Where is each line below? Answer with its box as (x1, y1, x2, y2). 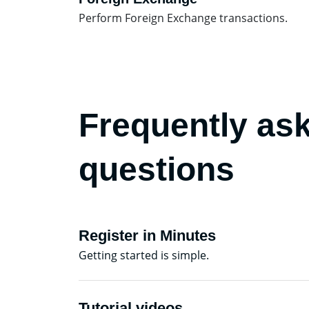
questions (79, 151, 235, 188)
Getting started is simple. (79, 248, 209, 263)
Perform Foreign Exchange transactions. (79, 10, 288, 26)
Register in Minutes (79, 227, 216, 244)
